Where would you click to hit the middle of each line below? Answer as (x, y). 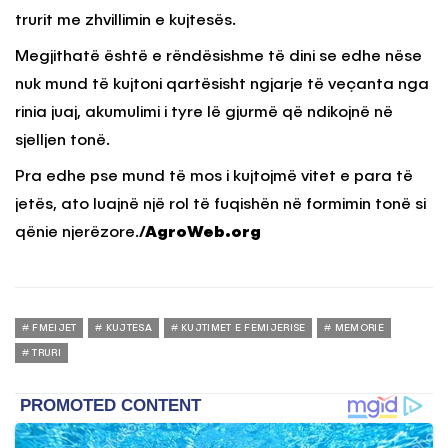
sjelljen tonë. (62, 141)
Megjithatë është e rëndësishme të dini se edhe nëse (218, 57)
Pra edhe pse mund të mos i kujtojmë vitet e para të (214, 177)
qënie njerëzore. (77, 233)
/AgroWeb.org (200, 233)
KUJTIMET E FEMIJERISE (243, 328)
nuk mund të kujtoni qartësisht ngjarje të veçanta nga (222, 85)
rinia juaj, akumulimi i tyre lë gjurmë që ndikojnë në (204, 113)
